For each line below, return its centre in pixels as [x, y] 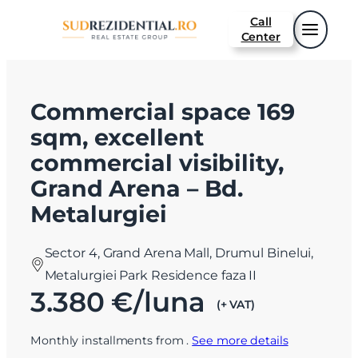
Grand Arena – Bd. [137, 189]
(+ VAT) [234, 304]
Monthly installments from [109, 341]
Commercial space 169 [163, 112]
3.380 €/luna [118, 302]
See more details [240, 341]
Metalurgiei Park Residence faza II [151, 276]
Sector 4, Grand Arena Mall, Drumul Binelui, [179, 253]
